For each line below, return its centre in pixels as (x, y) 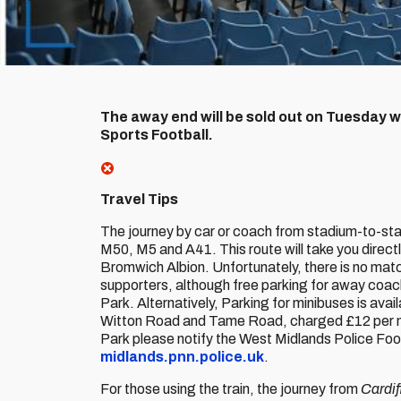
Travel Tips (139, 199)
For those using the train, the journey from (230, 389)
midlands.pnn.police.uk (182, 357)
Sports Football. (157, 135)
